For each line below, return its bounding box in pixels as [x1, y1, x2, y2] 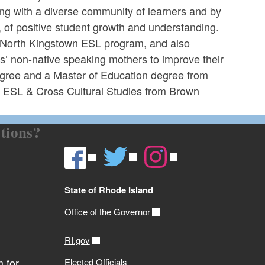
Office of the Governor [64, 205, 150, 218]
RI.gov [64, 234, 90, 247]
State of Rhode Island [64, 183, 153, 197]
